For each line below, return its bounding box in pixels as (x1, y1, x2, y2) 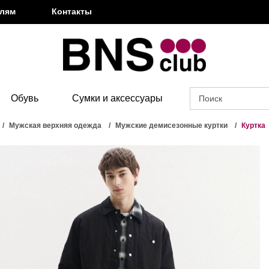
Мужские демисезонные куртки (115, 121, 228, 130)
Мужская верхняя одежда (9, 121, 101, 130)
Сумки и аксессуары (72, 93, 163, 104)
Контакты (52, 7, 92, 16)
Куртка (241, 121, 265, 130)
